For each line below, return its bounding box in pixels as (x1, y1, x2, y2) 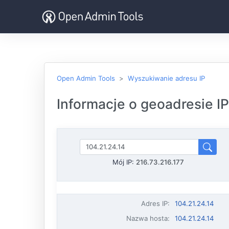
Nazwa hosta (126, 214, 168, 222)
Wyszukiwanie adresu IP (128, 74, 205, 82)
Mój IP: (112, 158, 136, 166)
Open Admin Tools (57, 74, 115, 82)
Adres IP (141, 199, 168, 208)
